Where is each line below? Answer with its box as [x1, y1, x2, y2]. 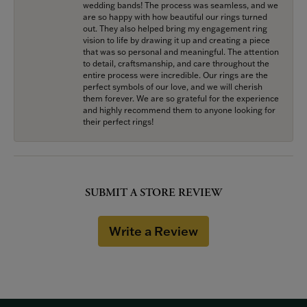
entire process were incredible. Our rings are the [83, 69, 268, 80]
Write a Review [109, 222, 198, 239]
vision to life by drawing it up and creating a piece [83, 34, 270, 45]
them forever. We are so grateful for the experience [83, 93, 279, 103]
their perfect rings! [83, 116, 153, 127]
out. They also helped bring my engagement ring [83, 23, 267, 34]
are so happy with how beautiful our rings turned [83, 11, 267, 22]
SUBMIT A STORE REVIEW [85, 185, 222, 200]
